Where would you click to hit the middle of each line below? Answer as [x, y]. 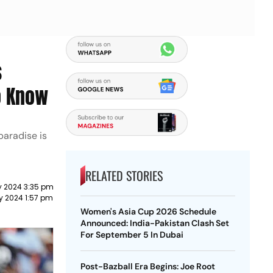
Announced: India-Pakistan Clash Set [154, 223]
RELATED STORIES [124, 175]
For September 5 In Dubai [132, 235]
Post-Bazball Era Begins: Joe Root [147, 266]
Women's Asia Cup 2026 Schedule [148, 211]
